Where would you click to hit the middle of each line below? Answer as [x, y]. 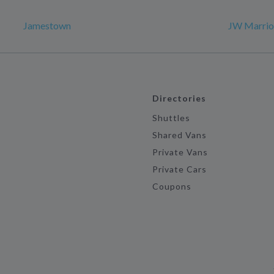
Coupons [172, 186]
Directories [179, 98]
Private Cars [180, 169]
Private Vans [180, 152]
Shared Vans [180, 135]
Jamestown [47, 25]
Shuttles [171, 118]
